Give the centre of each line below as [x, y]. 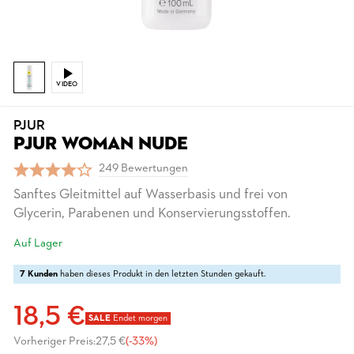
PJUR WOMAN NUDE [101, 144]
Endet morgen [139, 318]
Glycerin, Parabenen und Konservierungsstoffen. [152, 214]
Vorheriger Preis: [55, 342]
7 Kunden [39, 274]
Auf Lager [38, 244]
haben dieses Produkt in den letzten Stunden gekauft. [162, 274]
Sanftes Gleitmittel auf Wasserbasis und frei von [151, 195]
